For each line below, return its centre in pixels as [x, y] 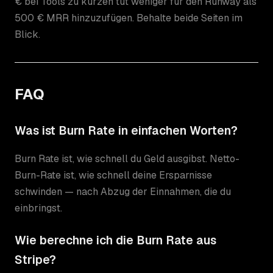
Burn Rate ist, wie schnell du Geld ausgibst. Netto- [127, 158]
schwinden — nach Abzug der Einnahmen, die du [123, 191]
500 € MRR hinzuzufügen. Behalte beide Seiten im [129, 18]
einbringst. [38, 208]
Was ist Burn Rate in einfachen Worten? [126, 130]
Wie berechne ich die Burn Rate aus [115, 240]
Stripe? [35, 260]
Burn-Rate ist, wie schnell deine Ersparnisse [113, 175]
